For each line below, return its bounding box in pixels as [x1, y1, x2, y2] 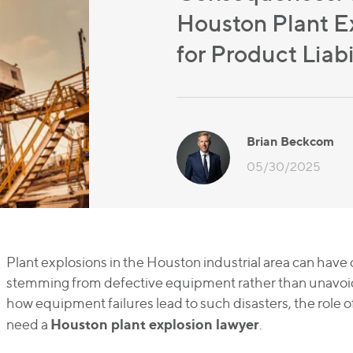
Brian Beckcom [246, 133, 334, 149]
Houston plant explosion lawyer [50, 315, 259, 333]
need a [6, 316, 50, 333]
